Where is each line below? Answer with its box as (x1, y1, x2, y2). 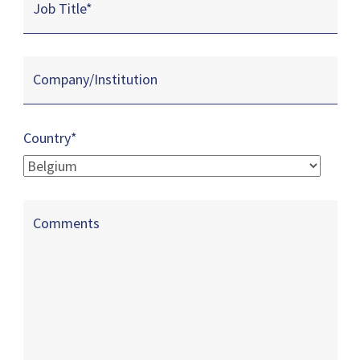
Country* (22, 128, 77, 147)
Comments (32, 213, 100, 232)
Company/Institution (32, 70, 157, 89)
